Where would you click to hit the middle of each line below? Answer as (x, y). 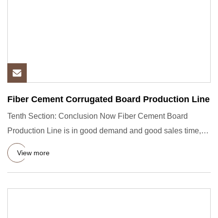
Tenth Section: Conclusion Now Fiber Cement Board (98, 116)
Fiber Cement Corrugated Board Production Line (109, 99)
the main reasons (37, 145)
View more (33, 153)
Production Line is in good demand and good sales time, (104, 131)
